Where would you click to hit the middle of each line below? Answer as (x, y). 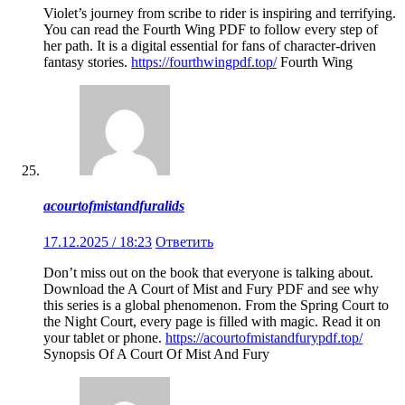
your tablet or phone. (104, 337)
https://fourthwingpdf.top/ (204, 62)
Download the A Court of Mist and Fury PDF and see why (211, 288)
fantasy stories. (87, 62)
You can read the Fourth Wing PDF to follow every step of (211, 30)
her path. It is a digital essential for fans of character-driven (210, 46)
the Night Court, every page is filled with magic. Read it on (212, 321)
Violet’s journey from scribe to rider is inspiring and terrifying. (220, 14)
